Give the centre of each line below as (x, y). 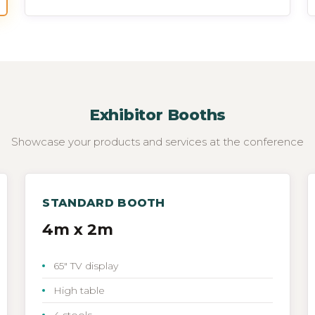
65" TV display (86, 265)
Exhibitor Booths (157, 115)
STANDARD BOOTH (104, 202)
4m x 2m (78, 229)
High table (79, 290)
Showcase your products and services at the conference (157, 141)
